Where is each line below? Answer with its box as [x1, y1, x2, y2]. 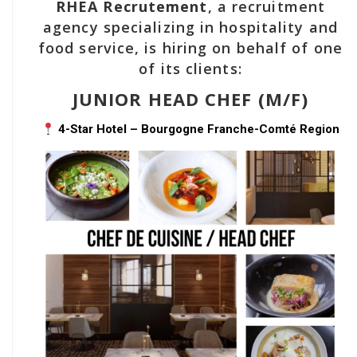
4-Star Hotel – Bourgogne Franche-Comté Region [58, 122, 340, 137]
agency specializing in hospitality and [43, 18, 338, 37]
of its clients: [139, 59, 242, 79]
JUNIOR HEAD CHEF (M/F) [72, 87, 309, 112]
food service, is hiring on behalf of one [37, 38, 343, 58]
